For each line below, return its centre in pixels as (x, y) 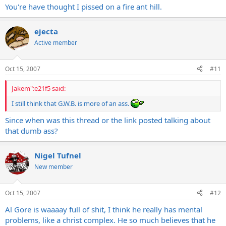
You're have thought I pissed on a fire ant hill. (83, 7)
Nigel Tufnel (58, 155)
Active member (56, 43)
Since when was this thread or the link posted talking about (108, 120)
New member (53, 167)
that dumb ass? (32, 131)
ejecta (46, 31)
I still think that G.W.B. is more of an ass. (71, 103)
